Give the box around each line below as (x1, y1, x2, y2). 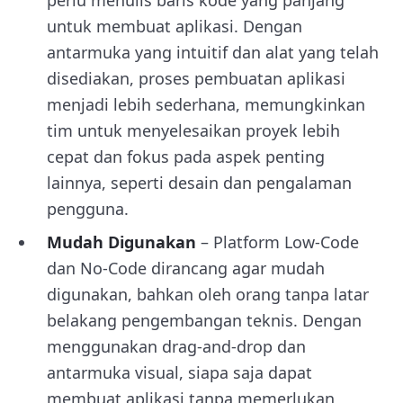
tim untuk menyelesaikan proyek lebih (47, 120, 340, 141)
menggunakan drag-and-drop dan (47, 336, 306, 357)
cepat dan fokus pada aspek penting (47, 146, 325, 167)
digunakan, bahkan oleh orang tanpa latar (47, 283, 369, 305)
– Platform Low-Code (196, 231, 359, 253)
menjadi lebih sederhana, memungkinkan (47, 94, 365, 115)
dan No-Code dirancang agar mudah (47, 257, 325, 279)
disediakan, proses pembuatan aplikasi (47, 67, 345, 89)
